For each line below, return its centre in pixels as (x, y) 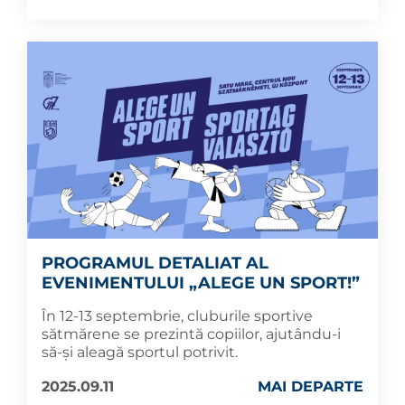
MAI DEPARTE (311, 387)
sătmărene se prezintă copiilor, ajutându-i (191, 334)
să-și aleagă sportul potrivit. (140, 353)
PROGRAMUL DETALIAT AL (155, 264)
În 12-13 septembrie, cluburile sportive (177, 316)
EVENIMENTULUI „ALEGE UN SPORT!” (201, 283)
